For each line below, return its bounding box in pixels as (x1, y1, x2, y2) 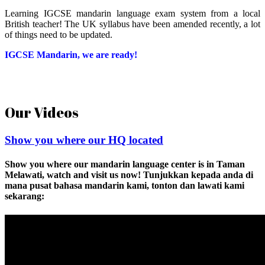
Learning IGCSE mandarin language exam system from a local (5, 8, 260, 19)
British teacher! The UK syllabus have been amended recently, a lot (5, 19, 260, 30)
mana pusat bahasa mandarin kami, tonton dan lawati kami (5, 180, 244, 191)
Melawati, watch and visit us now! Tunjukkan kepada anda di (5, 170, 253, 180)
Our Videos (5, 103, 79, 122)
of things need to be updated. (5, 30, 112, 40)
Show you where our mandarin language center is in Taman (5, 159, 245, 170)
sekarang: (5, 191, 44, 202)
